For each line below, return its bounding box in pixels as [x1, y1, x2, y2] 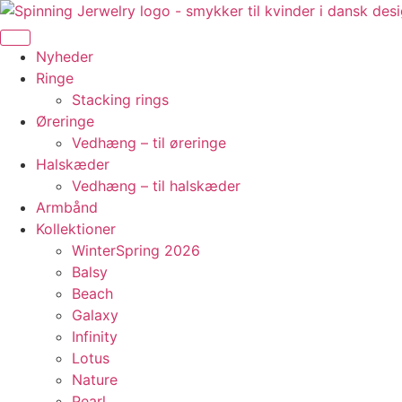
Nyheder [36, 48, 93, 66]
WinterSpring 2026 [72, 241, 200, 259]
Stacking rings [72, 91, 169, 109]
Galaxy [72, 306, 118, 324]
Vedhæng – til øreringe [72, 134, 226, 152]
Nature [72, 371, 118, 389]
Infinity [72, 328, 118, 345]
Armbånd [36, 198, 98, 216]
